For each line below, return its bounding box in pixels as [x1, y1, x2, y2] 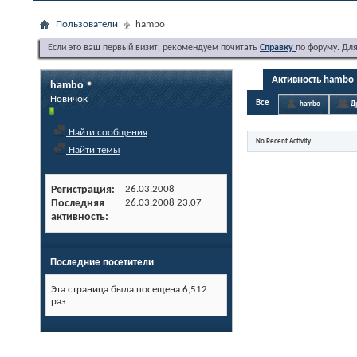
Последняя [51, 198, 104, 210]
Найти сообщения [66, 127, 147, 138]
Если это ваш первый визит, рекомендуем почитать [48, 43, 260, 53]
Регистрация [51, 184, 112, 196]
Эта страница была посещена [51, 284, 182, 295]
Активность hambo [272, 75, 354, 85]
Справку [260, 43, 296, 53]
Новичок [50, 94, 88, 104]
